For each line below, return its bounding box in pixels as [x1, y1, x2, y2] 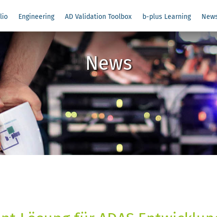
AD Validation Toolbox [65, 13, 132, 21]
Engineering [18, 13, 54, 21]
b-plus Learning [142, 13, 191, 21]
